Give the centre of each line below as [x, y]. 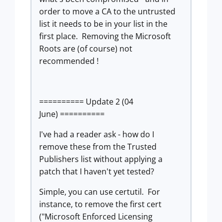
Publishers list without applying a [101, 159]
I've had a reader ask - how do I [97, 134]
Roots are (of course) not [86, 49]
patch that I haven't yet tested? [97, 171]
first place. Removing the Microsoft [105, 36]
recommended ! [69, 61]
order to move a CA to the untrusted [107, 11]
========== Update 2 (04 [86, 102]
